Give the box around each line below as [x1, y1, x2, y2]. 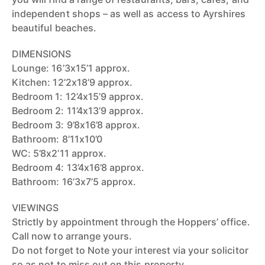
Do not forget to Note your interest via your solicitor [12, 244, 248, 256]
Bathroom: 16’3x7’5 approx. [12, 176, 137, 188]
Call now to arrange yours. [12, 230, 132, 242]
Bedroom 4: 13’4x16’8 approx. [12, 161, 145, 173]
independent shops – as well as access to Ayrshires [12, 8, 246, 20]
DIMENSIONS [12, 48, 72, 60]
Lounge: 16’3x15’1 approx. [12, 62, 131, 74]
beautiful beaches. [12, 22, 96, 34]
